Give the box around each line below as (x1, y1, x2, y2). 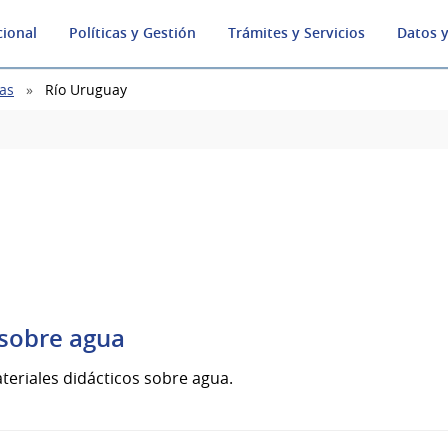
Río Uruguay (45, 80, 127, 100)
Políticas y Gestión (69, 23, 196, 43)
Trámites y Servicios (228, 23, 365, 43)
